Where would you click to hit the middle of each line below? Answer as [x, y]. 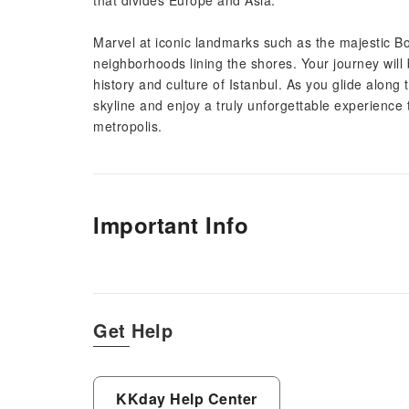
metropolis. [128, 126]
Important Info [171, 225]
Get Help [133, 330]
